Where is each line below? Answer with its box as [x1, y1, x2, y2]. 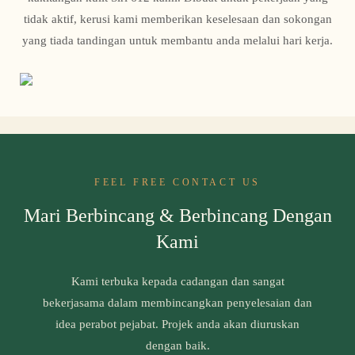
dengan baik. [145, 338, 210, 353]
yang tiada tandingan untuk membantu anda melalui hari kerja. [22, 33, 333, 48]
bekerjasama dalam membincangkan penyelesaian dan [43, 295, 312, 310]
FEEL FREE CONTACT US [94, 176, 261, 188]
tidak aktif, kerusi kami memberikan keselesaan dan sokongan [23, 12, 332, 27]
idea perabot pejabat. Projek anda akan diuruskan [55, 316, 300, 331]
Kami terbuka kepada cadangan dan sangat [71, 273, 284, 288]
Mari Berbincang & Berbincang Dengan [23, 204, 332, 227]
